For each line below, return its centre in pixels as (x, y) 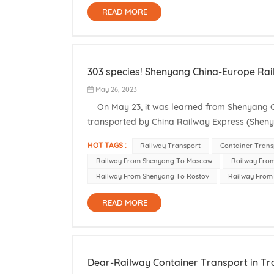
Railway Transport (171, 145)
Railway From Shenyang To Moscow (154, 161)
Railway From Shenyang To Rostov (152, 176)
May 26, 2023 (117, 89)
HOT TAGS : (107, 145)
